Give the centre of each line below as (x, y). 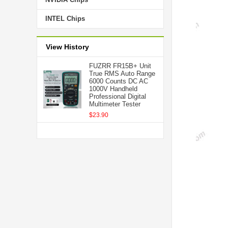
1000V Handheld (113, 89)
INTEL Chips (65, 19)
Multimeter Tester (115, 104)
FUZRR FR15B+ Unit (120, 66)
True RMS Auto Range (122, 74)
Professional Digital (118, 96)
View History (67, 47)
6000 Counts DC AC (119, 81)
